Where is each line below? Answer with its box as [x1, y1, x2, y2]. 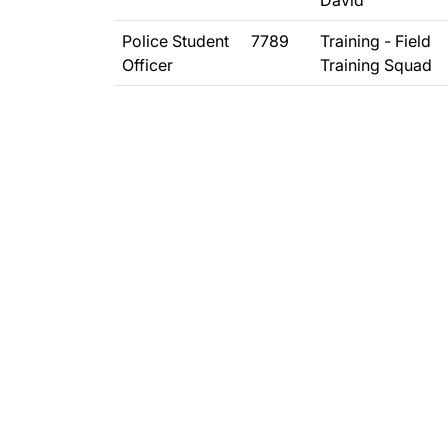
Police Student [122, 31, 229, 51]
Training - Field [320, 31, 431, 51]
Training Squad [320, 55, 432, 75]
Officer [122, 55, 173, 75]
